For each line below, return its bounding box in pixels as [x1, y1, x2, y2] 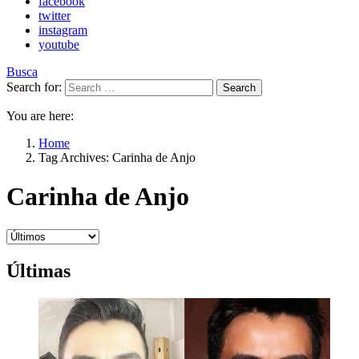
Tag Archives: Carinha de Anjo [38, 151, 196, 164]
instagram [38, 23, 87, 37]
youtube [38, 38, 79, 51]
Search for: [6, 80, 62, 94]
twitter [38, 9, 71, 22]
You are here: [6, 109, 74, 123]
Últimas [6, 260, 71, 281]
